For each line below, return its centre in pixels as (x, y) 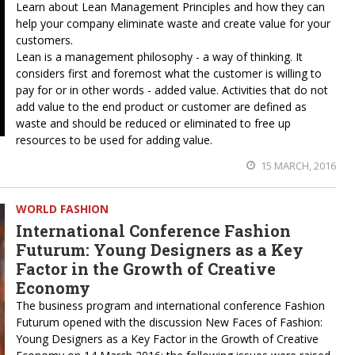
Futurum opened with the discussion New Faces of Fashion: (169, 322)
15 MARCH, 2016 (297, 166)
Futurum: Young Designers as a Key (160, 250)
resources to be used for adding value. (114, 140)
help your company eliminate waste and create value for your (173, 23)
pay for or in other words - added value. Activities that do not (172, 90)
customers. (44, 40)
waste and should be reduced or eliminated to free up (153, 123)
